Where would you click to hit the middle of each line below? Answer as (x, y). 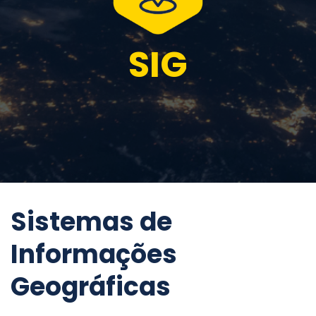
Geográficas (91, 287)
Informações (94, 255)
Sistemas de (91, 222)
